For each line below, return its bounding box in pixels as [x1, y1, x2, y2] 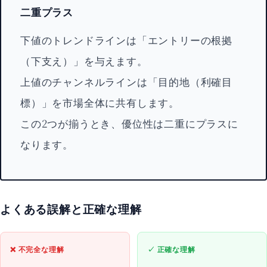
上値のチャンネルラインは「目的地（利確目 [20, 74, 232, 89]
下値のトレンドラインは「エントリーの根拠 [20, 32, 232, 47]
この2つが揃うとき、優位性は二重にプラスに [20, 116, 238, 131]
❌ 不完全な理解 [10, 244, 64, 254]
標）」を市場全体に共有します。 [20, 95, 179, 110]
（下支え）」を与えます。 [20, 53, 148, 68]
